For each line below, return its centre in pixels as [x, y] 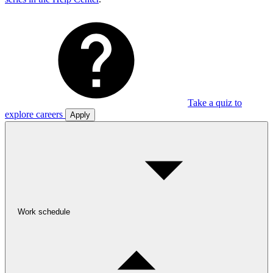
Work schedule [44, 211]
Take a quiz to [215, 102]
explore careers [34, 114]
